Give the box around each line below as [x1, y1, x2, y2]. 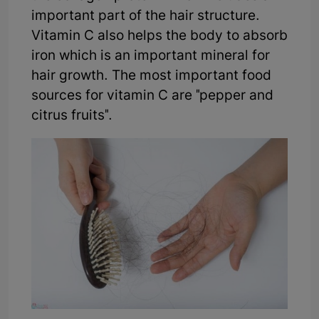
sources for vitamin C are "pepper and [31, 87, 273, 105]
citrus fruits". [31, 107, 113, 125]
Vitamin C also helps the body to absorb [31, 27, 288, 46]
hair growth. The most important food [31, 67, 271, 85]
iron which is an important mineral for [31, 47, 270, 66]
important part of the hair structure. [31, 7, 260, 26]
